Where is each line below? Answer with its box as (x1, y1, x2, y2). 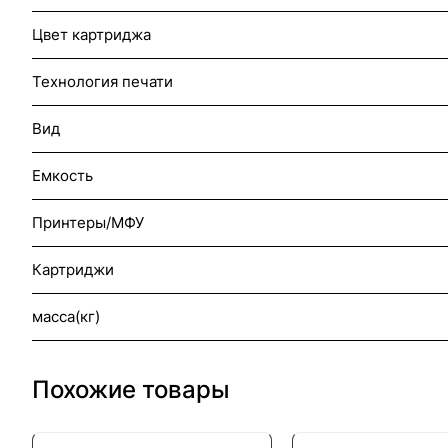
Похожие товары (32, 374, 230, 404)
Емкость (32, 166, 93, 185)
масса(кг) (32, 307, 100, 326)
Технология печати (32, 72, 173, 91)
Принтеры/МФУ (32, 213, 144, 232)
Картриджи (32, 260, 114, 279)
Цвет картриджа (32, 25, 151, 44)
